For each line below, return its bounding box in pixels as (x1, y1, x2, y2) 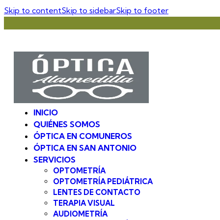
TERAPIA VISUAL (53, 198, 115, 208)
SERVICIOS (33, 155, 76, 165)
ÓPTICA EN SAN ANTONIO (33, 143, 137, 153)
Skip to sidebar (61, 5, 116, 15)
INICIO (33, 108, 58, 118)
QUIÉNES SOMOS (33, 119, 100, 130)
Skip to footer (116, 5, 168, 15)
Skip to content (4, 5, 61, 15)
